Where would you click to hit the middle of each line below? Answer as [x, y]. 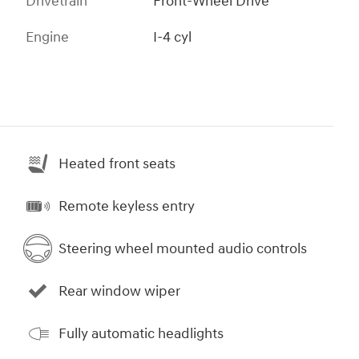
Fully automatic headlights [141, 333]
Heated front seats [117, 163]
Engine [47, 38]
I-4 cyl [173, 38]
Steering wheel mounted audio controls [183, 248]
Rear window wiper [119, 291]
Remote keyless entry [127, 206]
